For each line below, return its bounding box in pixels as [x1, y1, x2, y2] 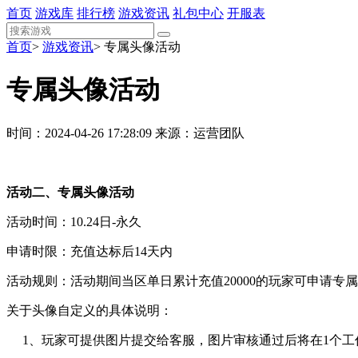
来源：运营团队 [155, 125, 245, 140]
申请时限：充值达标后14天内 [6, 244, 173, 258]
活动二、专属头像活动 [6, 185, 134, 199]
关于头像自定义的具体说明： [6, 303, 173, 317]
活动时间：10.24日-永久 [6, 214, 141, 229]
